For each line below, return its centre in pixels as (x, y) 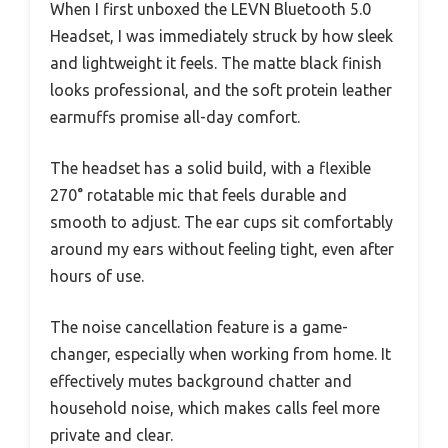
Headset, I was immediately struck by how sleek (221, 36)
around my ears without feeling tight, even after (222, 249)
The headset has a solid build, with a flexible (210, 168)
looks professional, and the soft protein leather (221, 90)
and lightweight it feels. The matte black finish (216, 63)
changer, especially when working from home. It (220, 354)
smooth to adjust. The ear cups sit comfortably (221, 222)
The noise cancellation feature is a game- (199, 327)
